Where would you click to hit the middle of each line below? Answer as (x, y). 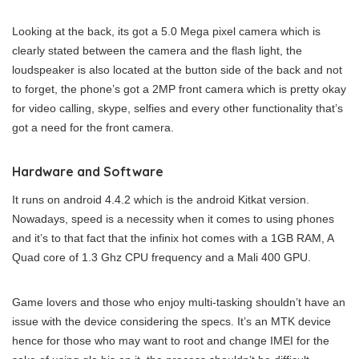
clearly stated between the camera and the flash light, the (157, 50)
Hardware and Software (88, 171)
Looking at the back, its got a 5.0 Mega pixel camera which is (166, 31)
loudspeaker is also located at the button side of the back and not (177, 70)
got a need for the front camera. (93, 127)
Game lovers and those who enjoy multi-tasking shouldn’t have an (179, 302)
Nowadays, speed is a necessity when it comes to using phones (173, 219)
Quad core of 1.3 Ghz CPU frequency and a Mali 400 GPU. (161, 257)
